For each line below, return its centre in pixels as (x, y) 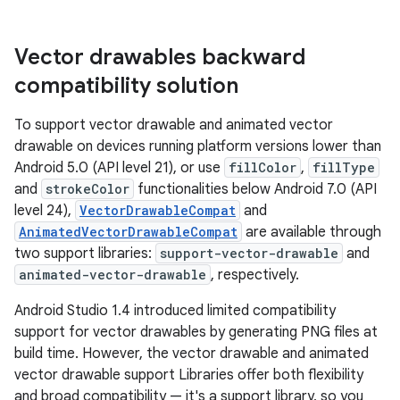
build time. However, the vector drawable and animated (192, 354)
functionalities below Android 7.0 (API (255, 189)
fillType (344, 167)
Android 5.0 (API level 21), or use (119, 168)
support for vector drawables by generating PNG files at (196, 332)
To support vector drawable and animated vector (174, 125)
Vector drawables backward (160, 57)
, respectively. (255, 275)
